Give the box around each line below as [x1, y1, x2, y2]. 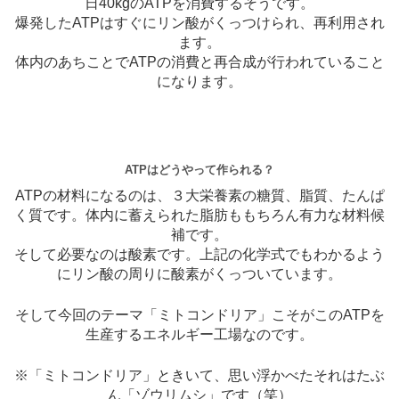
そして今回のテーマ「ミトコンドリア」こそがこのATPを [14, 307, 385, 323]
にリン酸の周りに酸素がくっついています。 [57, 266, 342, 282]
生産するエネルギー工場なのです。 [85, 327, 313, 343]
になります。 [157, 74, 242, 90]
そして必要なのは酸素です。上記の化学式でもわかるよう [14, 247, 385, 263]
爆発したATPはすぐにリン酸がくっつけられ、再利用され [14, 15, 385, 31]
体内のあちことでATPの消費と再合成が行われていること [14, 54, 385, 70]
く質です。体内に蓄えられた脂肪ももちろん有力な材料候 [14, 208, 385, 224]
